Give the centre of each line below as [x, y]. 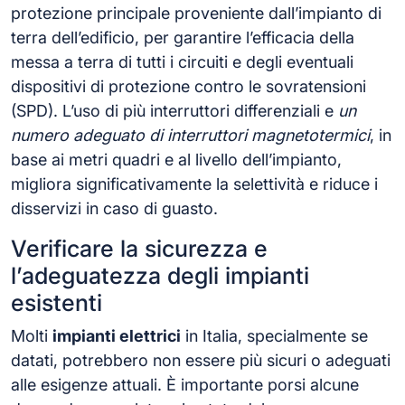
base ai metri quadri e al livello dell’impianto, [176, 159]
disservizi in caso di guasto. [114, 208]
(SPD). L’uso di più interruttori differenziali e [174, 110]
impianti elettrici [117, 335]
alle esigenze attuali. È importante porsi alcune [185, 384]
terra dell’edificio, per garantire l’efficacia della [183, 37]
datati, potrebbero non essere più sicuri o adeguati [201, 360]
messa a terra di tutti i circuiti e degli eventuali [182, 61]
